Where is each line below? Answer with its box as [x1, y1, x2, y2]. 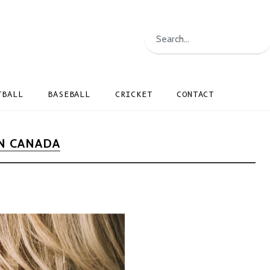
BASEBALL [48, 90, 90, 99]
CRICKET [115, 90, 152, 99]
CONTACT [177, 90, 215, 99]
